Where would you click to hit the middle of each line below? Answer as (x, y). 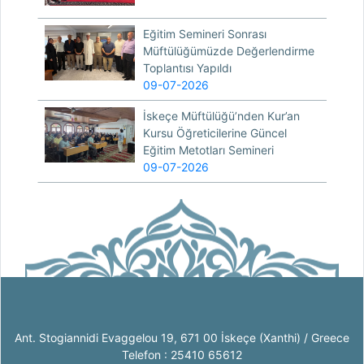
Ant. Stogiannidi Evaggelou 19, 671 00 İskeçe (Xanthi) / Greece (182, 337)
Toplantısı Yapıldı (188, 67)
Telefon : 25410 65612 (182, 354)
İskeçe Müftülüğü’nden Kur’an (222, 115)
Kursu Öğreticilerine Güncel (215, 132)
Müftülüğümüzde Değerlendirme (229, 50)
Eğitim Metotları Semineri (209, 149)
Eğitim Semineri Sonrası (205, 33)
